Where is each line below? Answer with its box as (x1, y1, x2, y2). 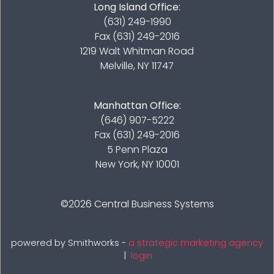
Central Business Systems (94, 197, 214, 212)
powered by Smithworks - (11, 237, 128, 250)
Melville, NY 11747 (100, 59, 174, 73)
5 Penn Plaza (106, 143, 168, 157)
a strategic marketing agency (128, 237, 263, 250)
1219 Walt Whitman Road (80, 44, 194, 59)
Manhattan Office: (93, 98, 181, 113)
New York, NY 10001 (95, 157, 179, 172)
